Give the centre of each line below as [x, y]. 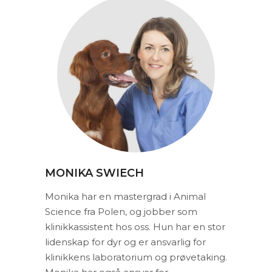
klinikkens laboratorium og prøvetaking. [136, 257]
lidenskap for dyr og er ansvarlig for [125, 242]
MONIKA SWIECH [94, 173]
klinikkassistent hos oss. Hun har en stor [135, 227]
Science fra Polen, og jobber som [121, 212]
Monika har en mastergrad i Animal [125, 196]
